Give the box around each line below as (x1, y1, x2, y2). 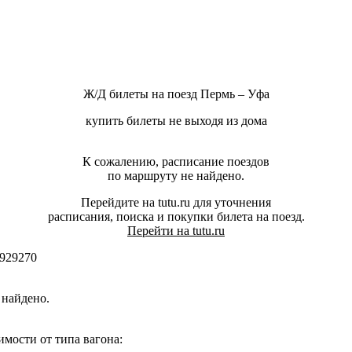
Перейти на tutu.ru (127, 224, 225, 238)
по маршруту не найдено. (108, 169, 244, 183)
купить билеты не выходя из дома (85, 114, 267, 128)
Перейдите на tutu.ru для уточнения (81, 196, 271, 210)
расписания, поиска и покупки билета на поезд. (47, 210, 305, 224)
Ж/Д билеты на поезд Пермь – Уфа (82, 87, 269, 101)
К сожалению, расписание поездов (82, 155, 269, 169)
